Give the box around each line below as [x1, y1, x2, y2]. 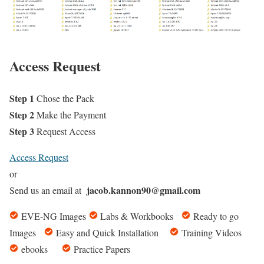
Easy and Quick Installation [53, 226, 170, 239]
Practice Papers [71, 243, 130, 256]
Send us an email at [9, 184, 87, 197]
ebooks [18, 243, 62, 256]
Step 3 [9, 124, 34, 138]
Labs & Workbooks [98, 210, 181, 223]
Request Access [34, 125, 95, 138]
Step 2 [9, 108, 34, 122]
